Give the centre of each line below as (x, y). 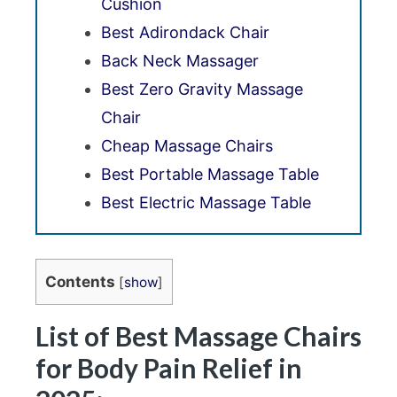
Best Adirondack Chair (185, 33)
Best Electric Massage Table (206, 203)
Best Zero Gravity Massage (202, 90)
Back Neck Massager (180, 61)
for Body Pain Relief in (169, 368)
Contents (80, 282)
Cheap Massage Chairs (187, 146)
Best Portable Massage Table (210, 175)
